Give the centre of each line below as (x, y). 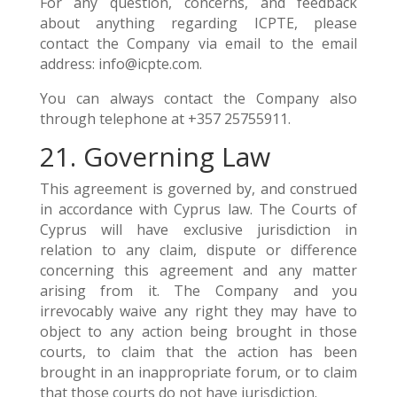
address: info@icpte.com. (121, 64)
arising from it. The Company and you (198, 291)
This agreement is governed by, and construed (198, 189)
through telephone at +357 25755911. (165, 119)
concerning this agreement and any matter (198, 270)
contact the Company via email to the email (198, 43)
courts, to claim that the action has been (198, 352)
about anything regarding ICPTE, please (198, 23)
